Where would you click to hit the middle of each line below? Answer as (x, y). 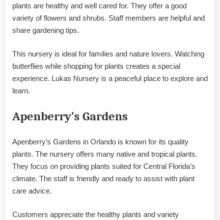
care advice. (32, 191)
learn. (21, 90)
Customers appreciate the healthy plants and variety (96, 214)
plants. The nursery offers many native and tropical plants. (105, 154)
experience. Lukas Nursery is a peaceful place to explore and (110, 78)
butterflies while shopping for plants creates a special (96, 66)
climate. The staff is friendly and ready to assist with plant (103, 179)
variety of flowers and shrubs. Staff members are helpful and (109, 18)
